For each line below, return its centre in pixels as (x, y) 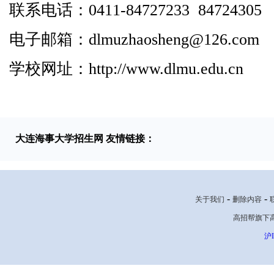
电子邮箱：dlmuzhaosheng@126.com (134, 39)
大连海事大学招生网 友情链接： (85, 139)
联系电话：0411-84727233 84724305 (135, 10)
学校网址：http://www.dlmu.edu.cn (126, 69)
